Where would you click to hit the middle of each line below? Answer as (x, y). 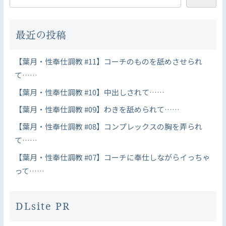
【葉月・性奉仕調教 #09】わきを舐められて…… (97, 109)
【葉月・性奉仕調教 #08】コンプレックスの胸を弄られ (108, 126)
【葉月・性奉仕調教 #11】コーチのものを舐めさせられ (108, 61)
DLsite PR (43, 206)
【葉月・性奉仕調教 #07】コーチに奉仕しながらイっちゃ (112, 157)
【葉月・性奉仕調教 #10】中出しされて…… (89, 92)
